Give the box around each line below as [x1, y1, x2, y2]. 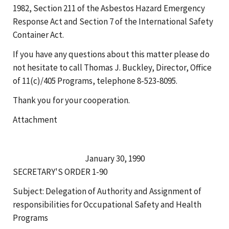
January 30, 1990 [84, 152, 145, 164]
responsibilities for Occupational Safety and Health [13, 198, 201, 210]
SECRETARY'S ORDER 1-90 [13, 166, 107, 177]
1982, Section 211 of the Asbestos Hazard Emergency [13, 2, 205, 14]
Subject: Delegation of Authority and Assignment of [13, 185, 201, 197]
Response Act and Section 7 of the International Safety [13, 15, 213, 27]
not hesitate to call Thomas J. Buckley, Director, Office [13, 61, 212, 73]
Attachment [13, 113, 57, 125]
